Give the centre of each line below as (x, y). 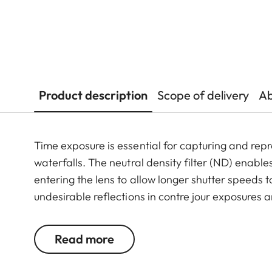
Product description (93, 95)
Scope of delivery (203, 95)
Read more (84, 239)
